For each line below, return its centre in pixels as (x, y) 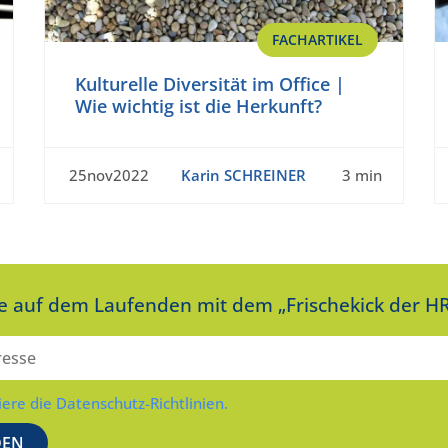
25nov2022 (109, 175)
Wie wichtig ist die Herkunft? (198, 106)
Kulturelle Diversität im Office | (210, 84)
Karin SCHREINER (243, 175)
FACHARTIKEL (317, 40)
